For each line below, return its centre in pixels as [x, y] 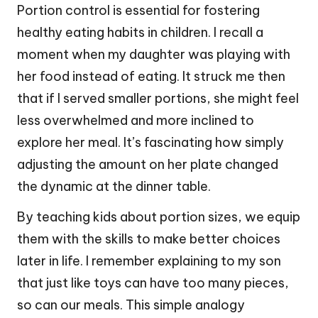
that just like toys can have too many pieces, [153, 283]
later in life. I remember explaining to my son [149, 261]
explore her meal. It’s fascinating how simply [150, 143]
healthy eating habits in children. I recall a [140, 33]
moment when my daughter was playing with [154, 55]
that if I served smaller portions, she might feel [158, 99]
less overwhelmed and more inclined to [136, 121]
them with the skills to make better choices [149, 239]
